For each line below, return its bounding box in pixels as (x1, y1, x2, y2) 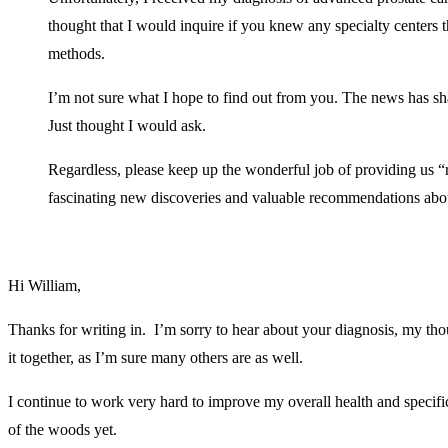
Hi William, (8, 276, 81, 294)
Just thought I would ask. (48, 116, 206, 134)
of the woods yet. (8, 420, 117, 438)
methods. (48, 44, 105, 62)
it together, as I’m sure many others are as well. (8, 348, 303, 366)
